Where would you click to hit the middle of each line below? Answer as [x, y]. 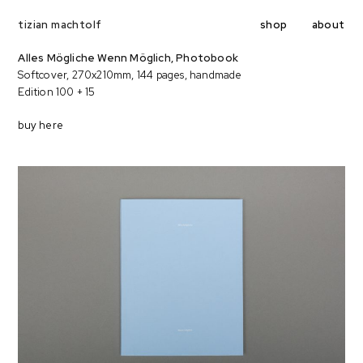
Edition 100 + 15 [57, 92]
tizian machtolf [60, 25]
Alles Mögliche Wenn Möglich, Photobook [128, 58]
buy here [41, 125]
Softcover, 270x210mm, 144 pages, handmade [130, 75]
